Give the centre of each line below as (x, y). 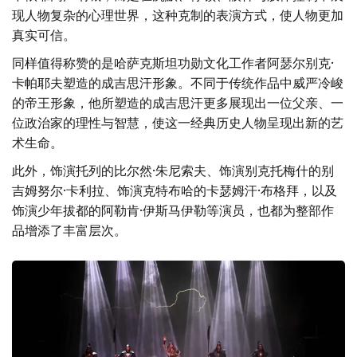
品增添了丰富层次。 (69, 231)
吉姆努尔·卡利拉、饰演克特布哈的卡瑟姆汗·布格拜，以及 (175, 191)
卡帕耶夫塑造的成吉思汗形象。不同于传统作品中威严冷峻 (178, 83)
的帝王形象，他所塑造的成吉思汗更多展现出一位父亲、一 (178, 103)
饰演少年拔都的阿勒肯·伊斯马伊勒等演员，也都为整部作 (173, 211)
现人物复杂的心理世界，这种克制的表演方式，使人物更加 (178, 16)
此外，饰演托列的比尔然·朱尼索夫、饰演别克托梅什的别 (173, 171)
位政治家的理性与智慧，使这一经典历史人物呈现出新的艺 (178, 123)
